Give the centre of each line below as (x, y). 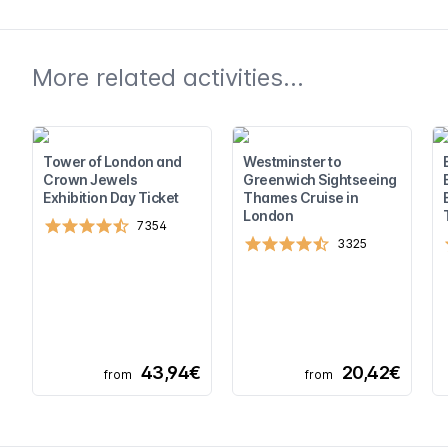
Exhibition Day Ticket (111, 198)
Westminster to (292, 162)
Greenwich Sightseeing (320, 180)
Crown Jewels (90, 180)
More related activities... (168, 78)
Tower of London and (112, 162)
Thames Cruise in (300, 198)
